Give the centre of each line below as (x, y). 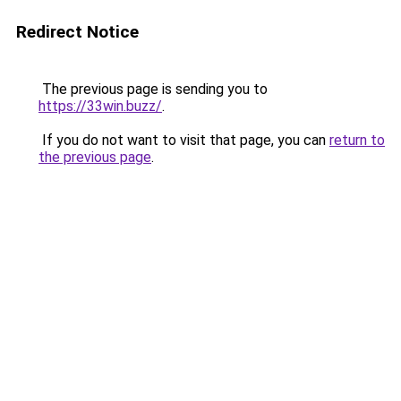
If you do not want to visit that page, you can (184, 140)
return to (357, 140)
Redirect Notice (77, 32)
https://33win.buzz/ (100, 106)
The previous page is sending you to (153, 89)
